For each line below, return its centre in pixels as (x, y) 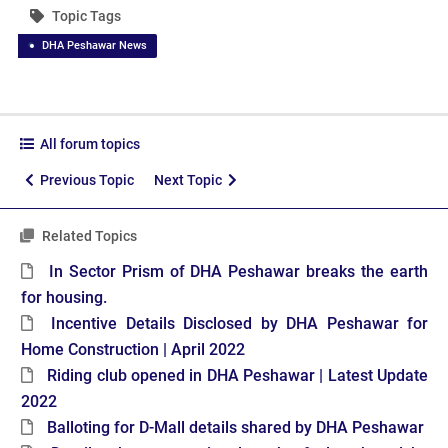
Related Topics (88, 236)
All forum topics (87, 144)
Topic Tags (85, 16)
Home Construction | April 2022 (133, 350)
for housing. (64, 298)
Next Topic (191, 180)
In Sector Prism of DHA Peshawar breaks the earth (238, 272)
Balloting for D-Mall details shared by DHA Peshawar (235, 428)
